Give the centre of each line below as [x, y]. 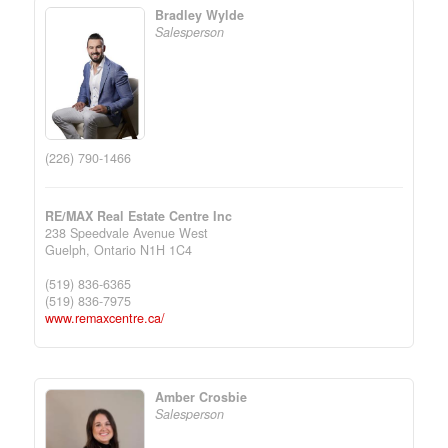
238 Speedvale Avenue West [126, 232]
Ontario [114, 249]
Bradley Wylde [199, 15]
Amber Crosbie [200, 396]
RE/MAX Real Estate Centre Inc [138, 215]
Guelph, [69, 249]
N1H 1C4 [165, 249]
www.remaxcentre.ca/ [104, 317]
